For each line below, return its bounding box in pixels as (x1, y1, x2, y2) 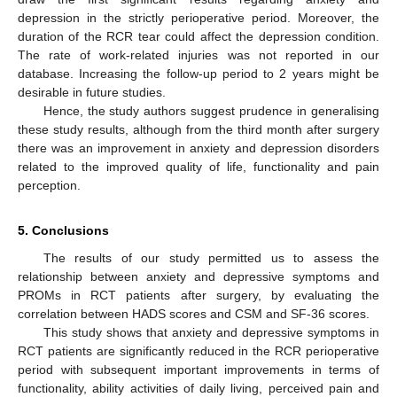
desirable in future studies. (18, 85, 166, 100)
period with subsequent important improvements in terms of (18, 362, 379, 378)
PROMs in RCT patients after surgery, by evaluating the (18, 288, 379, 303)
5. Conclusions (18, 223, 109, 238)
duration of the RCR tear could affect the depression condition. (18, 29, 379, 44)
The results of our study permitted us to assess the (43, 251, 379, 266)
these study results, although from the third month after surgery (18, 122, 379, 137)
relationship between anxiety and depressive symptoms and (18, 269, 379, 284)
